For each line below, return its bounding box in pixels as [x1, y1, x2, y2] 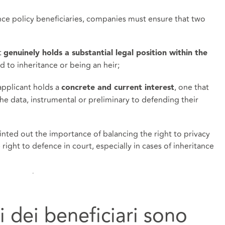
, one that [174, 81, 209, 94]
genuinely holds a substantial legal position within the [3, 49, 207, 58]
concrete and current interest [61, 84, 174, 92]
